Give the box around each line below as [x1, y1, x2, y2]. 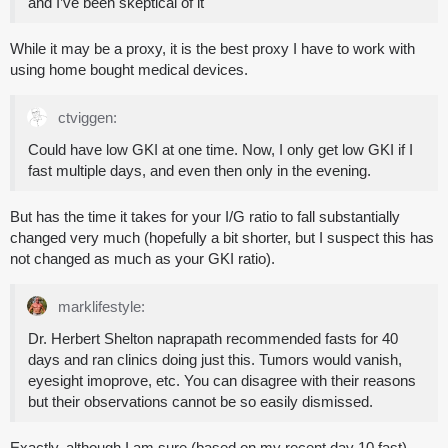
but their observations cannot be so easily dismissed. [28, 393, 373, 411]
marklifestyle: [54, 298, 145, 316]
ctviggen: [54, 109, 117, 127]
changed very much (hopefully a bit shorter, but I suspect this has [10, 229, 434, 247]
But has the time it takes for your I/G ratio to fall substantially [10, 208, 400, 226]
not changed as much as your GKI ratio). [10, 250, 275, 268]
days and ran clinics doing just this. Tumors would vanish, [28, 351, 402, 369]
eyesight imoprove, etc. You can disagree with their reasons [28, 372, 416, 390]
